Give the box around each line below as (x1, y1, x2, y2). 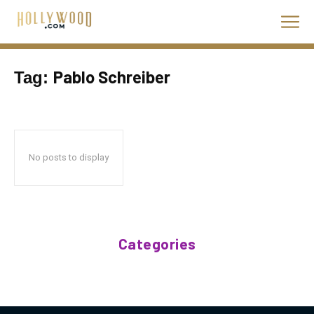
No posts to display (29, 152, 109, 163)
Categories (118, 235, 196, 252)
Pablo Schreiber (53, 67, 170, 87)
